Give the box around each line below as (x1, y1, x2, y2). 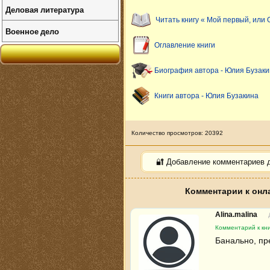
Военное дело (5, 25, 59, 37)
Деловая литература (5, 4, 84, 15)
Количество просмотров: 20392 (131, 129, 223, 136)
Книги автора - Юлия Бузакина (154, 91, 259, 100)
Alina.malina (215, 210, 259, 219)
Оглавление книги (154, 40, 215, 49)
